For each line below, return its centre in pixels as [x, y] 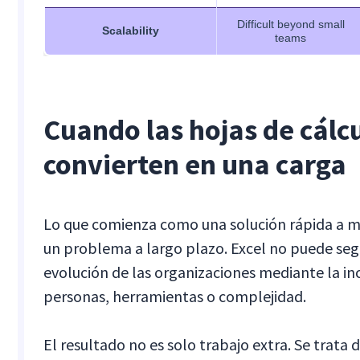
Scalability [131, 31]
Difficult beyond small [290, 25]
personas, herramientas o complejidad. [175, 297]
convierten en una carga [195, 165]
